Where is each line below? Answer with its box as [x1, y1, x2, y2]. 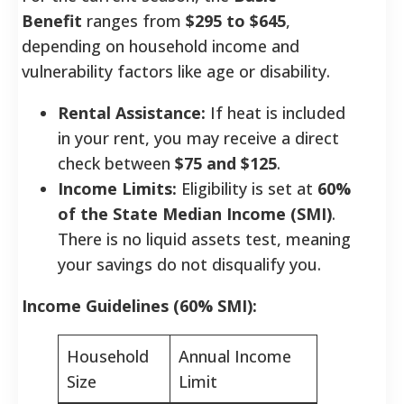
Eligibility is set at [177, 177, 317, 199]
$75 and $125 [175, 151, 277, 174]
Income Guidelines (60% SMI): [22, 294, 257, 317]
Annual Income [179, 344, 291, 367]
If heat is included [206, 101, 345, 124]
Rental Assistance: [58, 101, 206, 124]
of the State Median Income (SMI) [58, 202, 332, 225]
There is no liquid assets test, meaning [58, 227, 351, 250]
